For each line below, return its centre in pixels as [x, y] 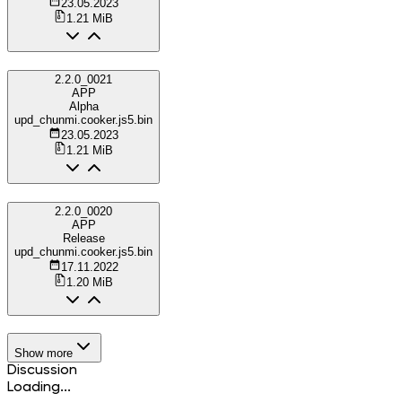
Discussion [42, 370]
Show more [44, 353]
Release [83, 238]
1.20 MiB [90, 282]
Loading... [39, 387]
